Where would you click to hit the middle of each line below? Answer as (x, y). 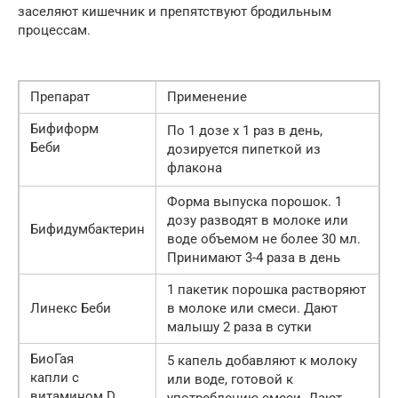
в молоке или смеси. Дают (252, 309)
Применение (207, 97)
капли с (55, 378)
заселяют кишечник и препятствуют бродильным (175, 12)
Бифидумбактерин (88, 230)
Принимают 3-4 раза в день (254, 258)
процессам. (54, 31)
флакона (195, 168)
